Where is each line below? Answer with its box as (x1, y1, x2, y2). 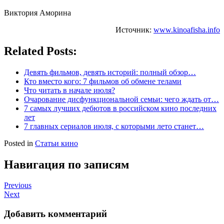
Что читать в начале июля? (24, 85, 115, 94)
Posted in (4, 138, 35, 147)
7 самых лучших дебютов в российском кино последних (24, 103, 216, 112)
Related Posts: (4, 44, 77, 57)
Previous (4, 181, 31, 190)
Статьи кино (35, 138, 78, 147)
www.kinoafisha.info (153, 25, 220, 34)
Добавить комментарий (4, 208, 107, 219)
